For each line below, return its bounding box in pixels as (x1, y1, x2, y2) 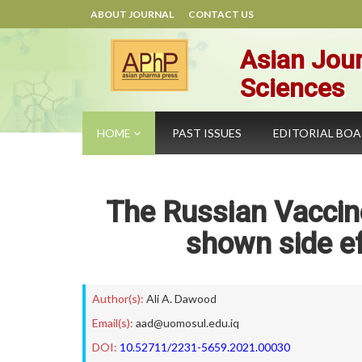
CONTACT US (188, 8, 254, 20)
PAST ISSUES (172, 126, 242, 140)
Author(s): (92, 292, 144, 305)
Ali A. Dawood (146, 292, 217, 305)
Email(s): (92, 316, 133, 330)
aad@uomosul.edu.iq (136, 316, 239, 330)
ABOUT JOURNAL (90, 8, 174, 20)
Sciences (240, 73, 344, 103)
